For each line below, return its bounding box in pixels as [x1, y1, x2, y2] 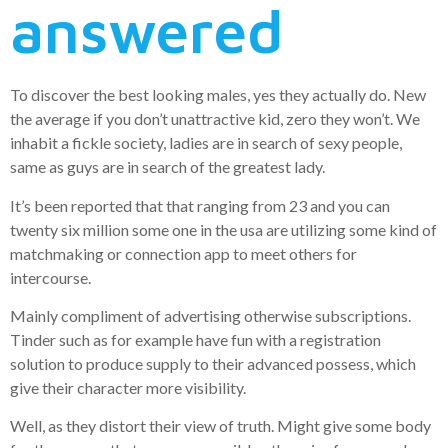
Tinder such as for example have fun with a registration [10, 330, 381, 349]
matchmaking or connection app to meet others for [10, 243, 357, 263]
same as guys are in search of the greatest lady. [10, 157, 325, 177]
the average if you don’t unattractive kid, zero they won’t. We [10, 109, 420, 129]
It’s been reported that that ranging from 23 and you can [10, 195, 390, 215]
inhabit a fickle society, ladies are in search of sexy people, [10, 133, 402, 153]
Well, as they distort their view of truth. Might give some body [10, 416, 431, 436]
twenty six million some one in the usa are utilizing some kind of [10, 219, 437, 239]
